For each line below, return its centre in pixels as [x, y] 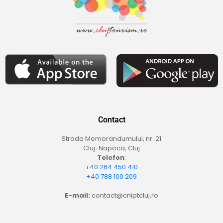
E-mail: [77, 196]
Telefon [111, 158]
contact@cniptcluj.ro [125, 196]
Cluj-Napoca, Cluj [111, 148]
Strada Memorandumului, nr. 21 [111, 139]
